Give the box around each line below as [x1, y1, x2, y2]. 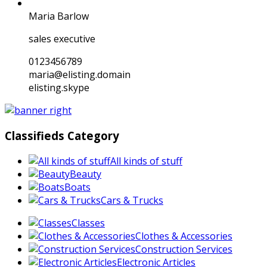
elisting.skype [29, 81, 89, 95]
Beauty [70, 167, 101, 181]
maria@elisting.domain [29, 68, 131, 82]
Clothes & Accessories [135, 229, 232, 243]
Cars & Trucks [101, 193, 163, 207]
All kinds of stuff [110, 154, 182, 167]
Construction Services [135, 242, 232, 256]
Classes [72, 216, 105, 229]
